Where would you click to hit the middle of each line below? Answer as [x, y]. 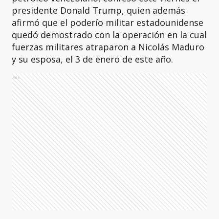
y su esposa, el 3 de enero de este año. [92, 59]
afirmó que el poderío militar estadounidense [108, 22]
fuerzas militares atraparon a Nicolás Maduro [108, 47]
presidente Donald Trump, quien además [99, 10]
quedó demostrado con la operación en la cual [109, 35]
